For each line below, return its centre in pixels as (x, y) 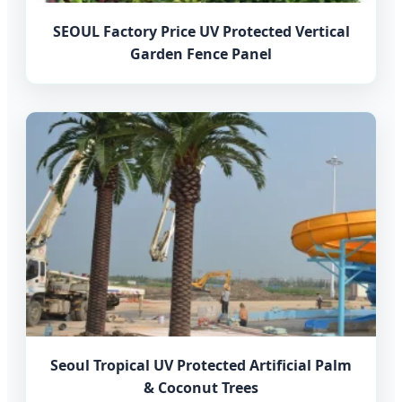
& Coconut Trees (201, 388)
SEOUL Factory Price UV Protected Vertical (201, 32)
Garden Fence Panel (201, 54)
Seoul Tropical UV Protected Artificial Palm (201, 366)
